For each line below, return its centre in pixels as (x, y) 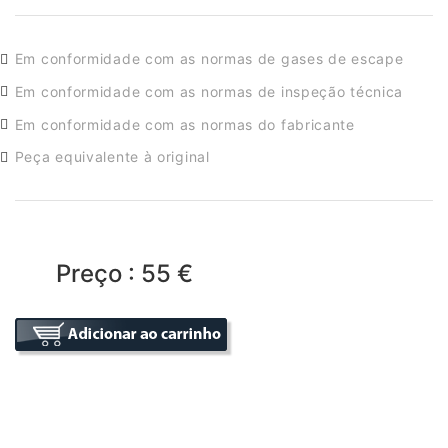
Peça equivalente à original (112, 157)
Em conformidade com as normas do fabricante (184, 124)
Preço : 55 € (124, 273)
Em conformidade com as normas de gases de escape (209, 59)
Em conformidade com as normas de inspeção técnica (209, 91)
